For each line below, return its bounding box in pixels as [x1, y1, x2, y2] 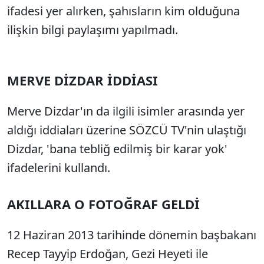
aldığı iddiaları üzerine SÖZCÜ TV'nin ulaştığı [7, 122, 246, 138]
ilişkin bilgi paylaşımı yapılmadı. [7, 22, 178, 38]
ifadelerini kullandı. [7, 160, 110, 176]
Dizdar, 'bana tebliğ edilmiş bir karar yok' [7, 141, 227, 157]
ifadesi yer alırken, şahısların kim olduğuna [7, 3, 240, 19]
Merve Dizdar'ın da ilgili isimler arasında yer [7, 103, 245, 119]
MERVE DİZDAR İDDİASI [7, 71, 158, 89]
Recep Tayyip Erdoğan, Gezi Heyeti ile [7, 246, 208, 262]
